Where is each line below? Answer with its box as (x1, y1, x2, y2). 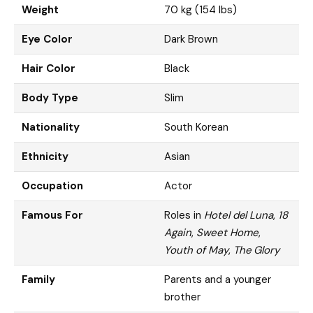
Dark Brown (164, 31, 218, 46)
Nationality (22, 119, 80, 134)
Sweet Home (196, 225, 259, 240)
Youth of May (164, 242, 228, 257)
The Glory (233, 242, 280, 257)
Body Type (22, 90, 78, 105)
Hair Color (22, 61, 75, 75)
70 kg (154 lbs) (164, 2, 237, 17)
